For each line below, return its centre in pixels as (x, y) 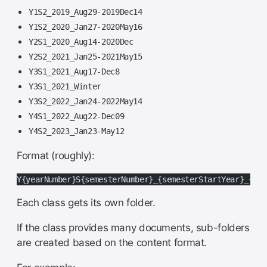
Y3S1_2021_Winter (65, 87)
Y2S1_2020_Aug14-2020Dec (81, 42)
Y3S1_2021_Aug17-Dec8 (74, 72)
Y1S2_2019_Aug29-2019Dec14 (85, 12)
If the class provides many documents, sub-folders (133, 228)
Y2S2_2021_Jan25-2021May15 (85, 57)
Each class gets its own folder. (86, 203)
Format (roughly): (56, 156)
